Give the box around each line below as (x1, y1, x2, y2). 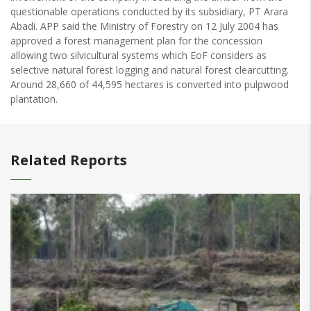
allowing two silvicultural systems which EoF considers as (10, 49, 267, 62)
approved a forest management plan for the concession (10, 34, 262, 47)
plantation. (10, 92, 63, 106)
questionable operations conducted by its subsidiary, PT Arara (10, 5, 288, 18)
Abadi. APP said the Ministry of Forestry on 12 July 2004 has (10, 19, 278, 33)
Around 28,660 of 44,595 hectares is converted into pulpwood (10, 78, 289, 91)
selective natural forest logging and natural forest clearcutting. (10, 63, 289, 76)
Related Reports (10, 151, 127, 169)
